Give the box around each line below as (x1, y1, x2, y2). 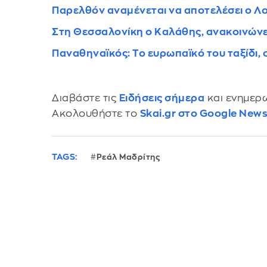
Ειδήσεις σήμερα (119, 92, 205, 103)
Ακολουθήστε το (52, 108, 140, 119)
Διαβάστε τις (52, 92, 119, 103)
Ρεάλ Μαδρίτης (96, 153, 160, 161)
